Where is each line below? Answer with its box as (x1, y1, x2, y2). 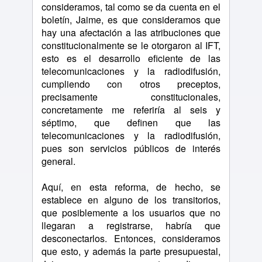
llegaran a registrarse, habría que (42, 219, 220, 232)
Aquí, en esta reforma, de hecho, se (42, 180, 220, 194)
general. (42, 154, 75, 168)
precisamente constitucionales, (42, 90, 220, 104)
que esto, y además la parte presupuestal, (42, 244, 220, 258)
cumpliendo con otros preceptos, (42, 77, 220, 91)
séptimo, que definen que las (42, 116, 220, 129)
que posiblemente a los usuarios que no (42, 206, 220, 219)
